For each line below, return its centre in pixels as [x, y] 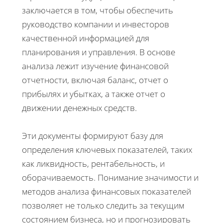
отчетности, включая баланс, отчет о [95, 80]
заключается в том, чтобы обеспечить [98, 10]
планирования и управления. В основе [99, 52]
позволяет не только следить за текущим [103, 205]
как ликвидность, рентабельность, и [93, 163]
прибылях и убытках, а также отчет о [94, 94]
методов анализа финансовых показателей [107, 191]
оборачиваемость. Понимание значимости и [110, 177]
